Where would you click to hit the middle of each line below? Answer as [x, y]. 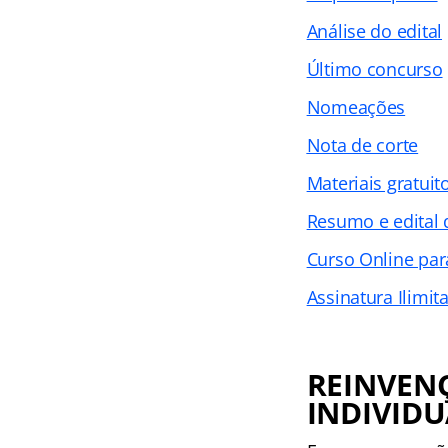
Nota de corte [362, 145]
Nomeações [356, 107]
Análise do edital [374, 31]
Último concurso [374, 69]
